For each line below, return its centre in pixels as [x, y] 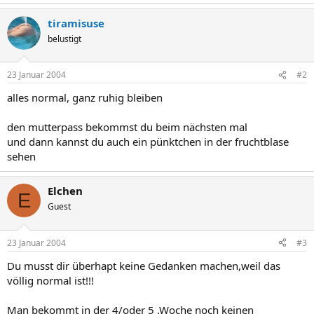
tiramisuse [76, 23]
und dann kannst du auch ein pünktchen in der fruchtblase [148, 142]
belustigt [64, 39]
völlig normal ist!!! [50, 280]
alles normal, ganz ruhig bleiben [85, 97]
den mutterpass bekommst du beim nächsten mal [127, 127]
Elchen [65, 191]
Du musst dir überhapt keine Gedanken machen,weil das [144, 265]
